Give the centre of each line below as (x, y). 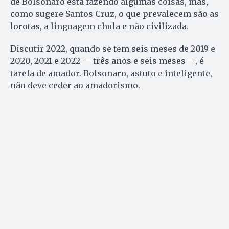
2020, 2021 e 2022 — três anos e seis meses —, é (107, 61)
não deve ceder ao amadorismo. (75, 85)
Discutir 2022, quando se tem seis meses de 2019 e (113, 48)
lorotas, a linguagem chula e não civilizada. (99, 26)
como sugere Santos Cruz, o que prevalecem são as (114, 14)
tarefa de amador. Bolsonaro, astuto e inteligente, (111, 73)
